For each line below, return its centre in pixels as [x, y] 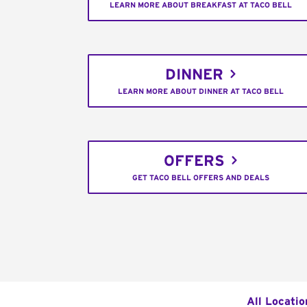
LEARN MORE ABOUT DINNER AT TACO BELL [201, 92]
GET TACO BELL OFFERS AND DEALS [201, 178]
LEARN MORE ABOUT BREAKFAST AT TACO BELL [201, 5]
